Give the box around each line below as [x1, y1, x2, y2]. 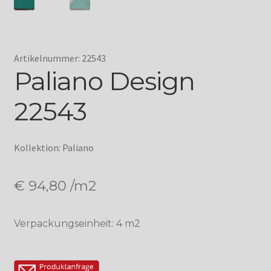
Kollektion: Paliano [13, 142, 94, 154]
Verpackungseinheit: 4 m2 [13, 218, 140, 230]
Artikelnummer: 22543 [13, 52, 106, 65]
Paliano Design [13, 65, 195, 97]
